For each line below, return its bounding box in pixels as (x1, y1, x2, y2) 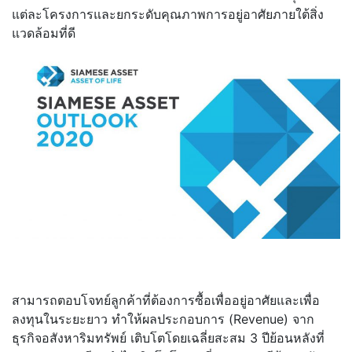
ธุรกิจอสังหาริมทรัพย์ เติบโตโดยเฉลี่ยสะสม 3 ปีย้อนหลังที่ (12, 329, 324, 346)
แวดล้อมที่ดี (12, 25, 75, 42)
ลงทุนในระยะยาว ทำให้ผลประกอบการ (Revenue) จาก (12, 310, 314, 327)
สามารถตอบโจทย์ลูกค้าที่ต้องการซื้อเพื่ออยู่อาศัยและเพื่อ (12, 291, 320, 308)
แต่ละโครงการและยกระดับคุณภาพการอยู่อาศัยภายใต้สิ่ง (12, 6, 324, 23)
